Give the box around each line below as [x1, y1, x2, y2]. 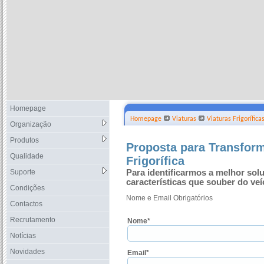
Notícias [10, 232, 36, 240]
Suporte [10, 168, 35, 176]
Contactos [10, 200, 42, 208]
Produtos [10, 136, 39, 144]
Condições [10, 184, 45, 192]
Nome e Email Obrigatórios [126, 194, 213, 202]
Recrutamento [10, 216, 55, 224]
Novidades [10, 247, 45, 256]
